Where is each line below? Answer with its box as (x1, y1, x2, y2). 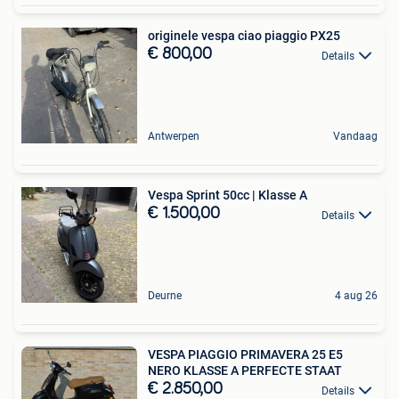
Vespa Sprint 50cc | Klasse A (148, 188, 307, 203)
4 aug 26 (335, 289, 378, 303)
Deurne (148, 289, 182, 303)
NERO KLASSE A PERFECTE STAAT (148, 363, 342, 379)
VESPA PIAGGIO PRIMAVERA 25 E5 (148, 347, 343, 362)
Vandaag (333, 130, 378, 143)
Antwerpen (148, 130, 199, 143)
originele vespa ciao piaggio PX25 (148, 28, 340, 44)
